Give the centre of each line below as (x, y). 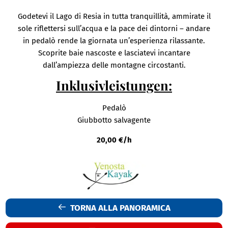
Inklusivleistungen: (114, 85)
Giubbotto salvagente (114, 120)
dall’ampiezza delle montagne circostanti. (114, 65)
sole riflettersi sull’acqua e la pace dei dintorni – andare (114, 29)
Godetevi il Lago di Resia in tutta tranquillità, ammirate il (114, 17)
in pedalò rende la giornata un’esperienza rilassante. (114, 41)
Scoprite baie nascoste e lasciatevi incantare (114, 53)
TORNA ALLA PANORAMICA (118, 208)
